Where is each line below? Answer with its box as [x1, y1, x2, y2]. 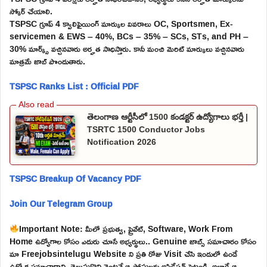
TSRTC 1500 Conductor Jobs [87, 125, 205, 135]
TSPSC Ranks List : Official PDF [10, 78, 139, 95]
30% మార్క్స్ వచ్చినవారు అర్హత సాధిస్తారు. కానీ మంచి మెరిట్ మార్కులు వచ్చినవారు [10, 41, 244, 57]
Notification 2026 [87, 137, 156, 147]
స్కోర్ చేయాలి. [10, 3, 52, 20]
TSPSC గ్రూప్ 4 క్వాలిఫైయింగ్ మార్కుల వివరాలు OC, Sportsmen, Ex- [10, 15, 233, 32]
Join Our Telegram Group [10, 195, 113, 212]
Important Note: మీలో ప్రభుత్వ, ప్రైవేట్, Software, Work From [18, 220, 232, 237]
